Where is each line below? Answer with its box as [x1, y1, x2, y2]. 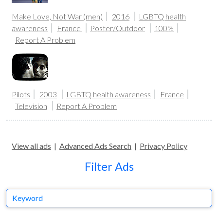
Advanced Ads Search [59, 141, 131, 150]
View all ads [12, 141, 51, 150]
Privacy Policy [140, 141, 187, 150]
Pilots [12, 90, 30, 99]
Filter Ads [84, 160, 134, 173]
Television [15, 101, 47, 110]
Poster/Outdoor [90, 23, 145, 33]
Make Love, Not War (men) [12, 12, 103, 21]
